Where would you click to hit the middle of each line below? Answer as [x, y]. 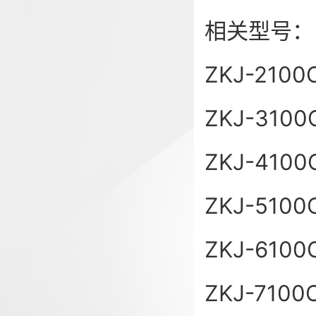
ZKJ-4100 [256, 162]
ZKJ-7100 [255, 293]
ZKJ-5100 [256, 206]
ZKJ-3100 [256, 119]
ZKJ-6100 [256, 250]
